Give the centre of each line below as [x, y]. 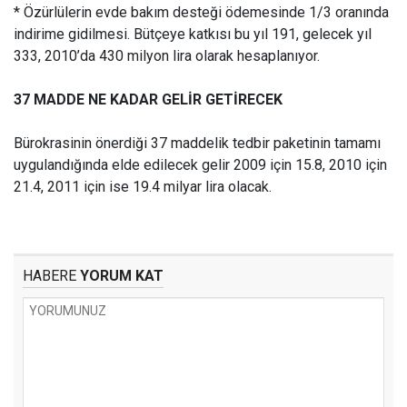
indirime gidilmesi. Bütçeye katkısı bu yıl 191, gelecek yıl [193, 34]
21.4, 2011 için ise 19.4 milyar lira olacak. [143, 187]
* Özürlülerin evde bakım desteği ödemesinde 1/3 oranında [201, 12]
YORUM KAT [120, 276]
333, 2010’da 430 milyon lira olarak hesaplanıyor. [167, 56]
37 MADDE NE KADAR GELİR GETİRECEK [148, 99]
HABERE [50, 276]
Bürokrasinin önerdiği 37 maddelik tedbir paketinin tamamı [197, 143]
